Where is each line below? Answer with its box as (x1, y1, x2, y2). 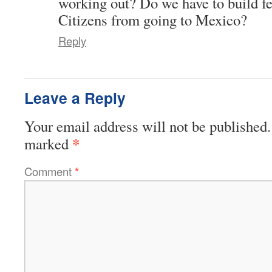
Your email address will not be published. (24, 115, 271, 136)
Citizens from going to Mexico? (58, 9, 247, 30)
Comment (24, 163, 75, 179)
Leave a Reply (24, 86, 126, 109)
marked (24, 133, 72, 154)
